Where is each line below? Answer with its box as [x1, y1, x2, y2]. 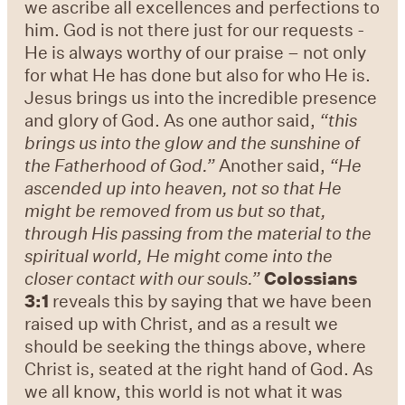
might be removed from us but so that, [24, 199, 327, 222]
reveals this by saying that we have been [49, 289, 372, 313]
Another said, [219, 154, 330, 177]
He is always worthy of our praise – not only [24, 41, 367, 64]
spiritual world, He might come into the [24, 244, 334, 268]
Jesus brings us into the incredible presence [24, 86, 378, 109]
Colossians [264, 267, 358, 290]
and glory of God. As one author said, [24, 108, 320, 132]
